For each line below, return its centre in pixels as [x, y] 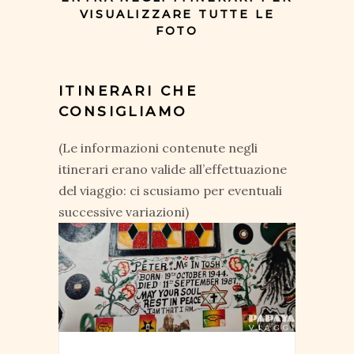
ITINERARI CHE [128, 91]
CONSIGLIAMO [123, 111]
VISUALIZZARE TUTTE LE [177, 14]
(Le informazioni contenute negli [158, 148]
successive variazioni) [124, 212]
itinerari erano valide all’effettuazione [173, 169]
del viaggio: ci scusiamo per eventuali [170, 190]
